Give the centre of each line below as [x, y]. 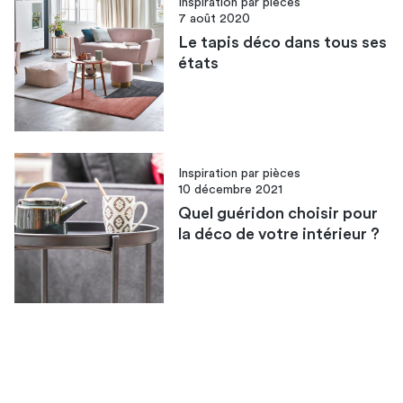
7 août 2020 [215, 18]
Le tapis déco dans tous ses [283, 42]
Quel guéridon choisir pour [278, 214]
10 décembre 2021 [231, 190]
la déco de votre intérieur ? [279, 234]
